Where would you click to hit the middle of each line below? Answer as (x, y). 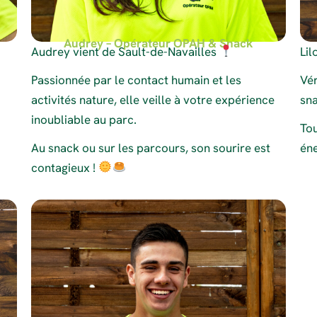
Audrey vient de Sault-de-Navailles (125, 51)
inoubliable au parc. (83, 119)
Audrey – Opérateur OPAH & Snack (158, 43)
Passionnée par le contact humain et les (136, 80)
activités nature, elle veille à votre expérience (152, 99)
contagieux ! (64, 167)
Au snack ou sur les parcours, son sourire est (150, 148)
